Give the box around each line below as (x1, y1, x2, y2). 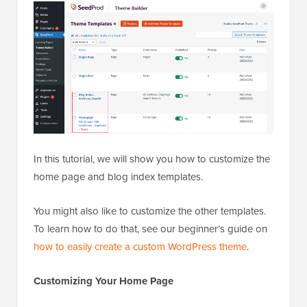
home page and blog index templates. (34, 169, 203, 185)
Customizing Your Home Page (34, 273, 173, 289)
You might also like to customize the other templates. (34, 204, 266, 219)
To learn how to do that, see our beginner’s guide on (34, 221, 267, 237)
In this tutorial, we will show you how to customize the (34, 151, 270, 167)
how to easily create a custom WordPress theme (34, 239, 247, 255)
